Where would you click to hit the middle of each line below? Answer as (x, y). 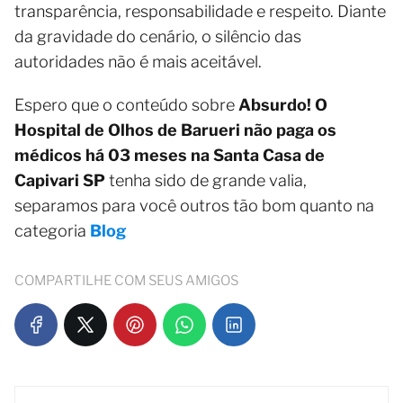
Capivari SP (60, 180)
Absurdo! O (283, 105)
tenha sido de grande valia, (206, 180)
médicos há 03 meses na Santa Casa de (170, 155)
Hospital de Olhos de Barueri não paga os (175, 130)
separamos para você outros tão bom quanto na (194, 206)
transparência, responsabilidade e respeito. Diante (200, 11)
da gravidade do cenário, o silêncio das (158, 36)
